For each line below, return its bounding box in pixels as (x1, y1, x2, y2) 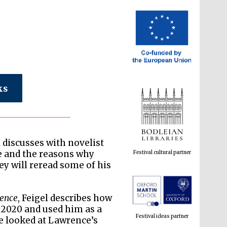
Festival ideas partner (136, 186, 189, 193)
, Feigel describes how (18, 193, 112, 204)
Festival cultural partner (133, 122, 192, 129)
